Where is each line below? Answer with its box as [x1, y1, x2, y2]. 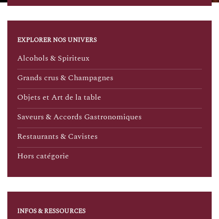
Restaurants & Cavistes [17, 131, 98, 143]
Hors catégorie [17, 150, 69, 162]
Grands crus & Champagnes [17, 72, 113, 84]
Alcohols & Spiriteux [17, 52, 89, 65]
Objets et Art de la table [17, 91, 101, 104]
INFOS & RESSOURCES [17, 206, 86, 217]
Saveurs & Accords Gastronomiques [17, 111, 142, 123]
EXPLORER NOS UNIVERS [17, 35, 97, 45]
